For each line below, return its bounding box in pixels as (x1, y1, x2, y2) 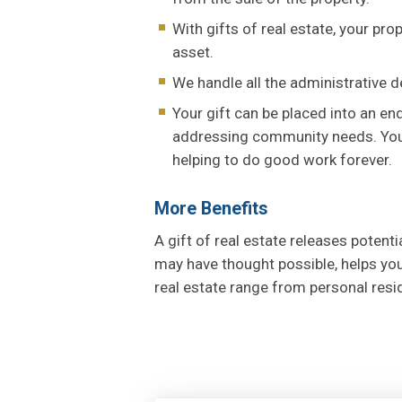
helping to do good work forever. (172, 150, 392, 169)
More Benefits (154, 198, 268, 220)
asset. (172, 42, 214, 61)
